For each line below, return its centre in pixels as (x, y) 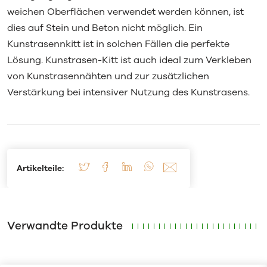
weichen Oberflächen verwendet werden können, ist (125, 12)
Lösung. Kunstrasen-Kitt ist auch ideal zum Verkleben (129, 60)
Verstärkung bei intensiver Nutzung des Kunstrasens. (128, 92)
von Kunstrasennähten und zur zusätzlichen (108, 76)
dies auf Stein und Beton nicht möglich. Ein (105, 28)
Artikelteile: (40, 168)
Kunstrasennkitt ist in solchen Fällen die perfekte (118, 44)
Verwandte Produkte (65, 226)
